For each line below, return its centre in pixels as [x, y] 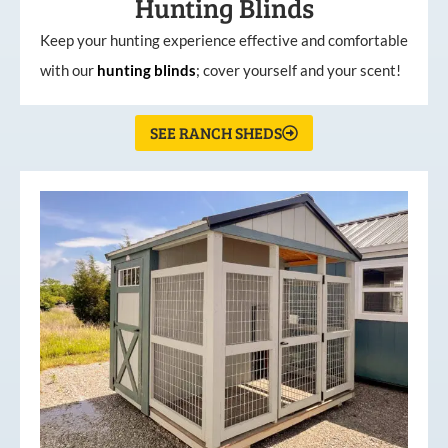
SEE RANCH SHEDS [216, 133]
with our [68, 70]
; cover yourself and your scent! [298, 70]
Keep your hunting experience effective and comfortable [224, 40]
